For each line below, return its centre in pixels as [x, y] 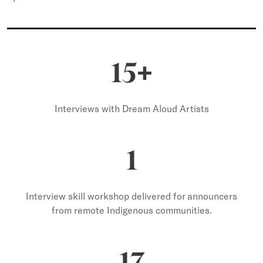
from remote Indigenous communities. [131, 210]
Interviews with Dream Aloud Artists [131, 108]
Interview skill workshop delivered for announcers [131, 196]
